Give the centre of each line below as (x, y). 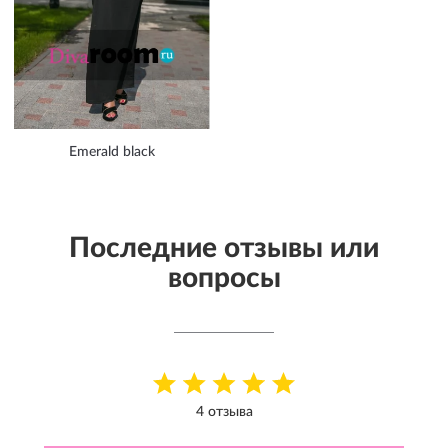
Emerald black (112, 151)
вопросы (224, 277)
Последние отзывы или (224, 247)
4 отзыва (224, 411)
